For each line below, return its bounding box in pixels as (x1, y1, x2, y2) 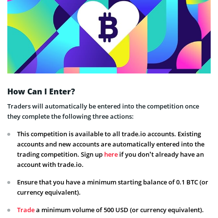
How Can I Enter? (7, 86, 75, 97)
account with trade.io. (17, 160, 84, 169)
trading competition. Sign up (17, 149, 104, 159)
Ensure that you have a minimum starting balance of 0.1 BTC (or (17, 177, 208, 186)
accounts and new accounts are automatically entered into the (17, 139, 204, 148)
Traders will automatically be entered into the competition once (7, 101, 199, 110)
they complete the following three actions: (7, 111, 134, 121)
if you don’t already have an (118, 149, 204, 159)
